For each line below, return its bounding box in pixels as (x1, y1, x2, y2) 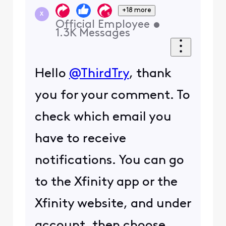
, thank (129, 67, 172, 80)
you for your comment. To (34, 89, 190, 102)
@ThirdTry (69, 67, 129, 80)
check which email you (34, 110, 172, 124)
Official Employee (55, 19, 150, 31)
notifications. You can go (34, 154, 184, 167)
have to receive (34, 132, 126, 145)
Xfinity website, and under (34, 197, 191, 210)
